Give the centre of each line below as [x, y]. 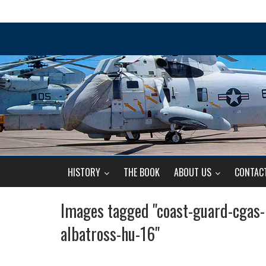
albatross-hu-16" [110, 234]
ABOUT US [193, 172]
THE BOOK [142, 172]
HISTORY [84, 172]
